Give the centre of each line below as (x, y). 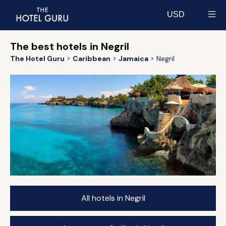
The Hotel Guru (37, 59)
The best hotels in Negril (70, 46)
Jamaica (133, 59)
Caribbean (92, 59)
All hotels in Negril (113, 198)
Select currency (196, 23)
